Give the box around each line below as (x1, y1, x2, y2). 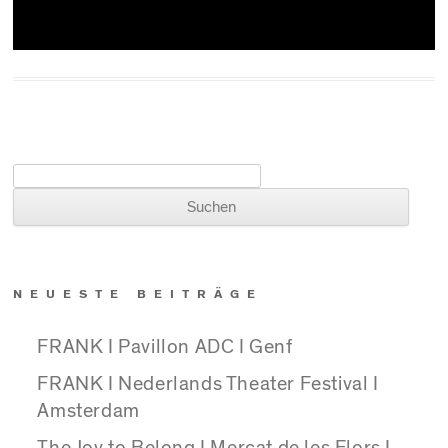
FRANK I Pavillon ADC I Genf (37, 337, 293, 358)
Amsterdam (37, 401, 140, 422)
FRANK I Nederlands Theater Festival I (37, 374, 379, 395)
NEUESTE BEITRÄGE (13, 287, 264, 300)
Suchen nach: (13, 169, 105, 185)
